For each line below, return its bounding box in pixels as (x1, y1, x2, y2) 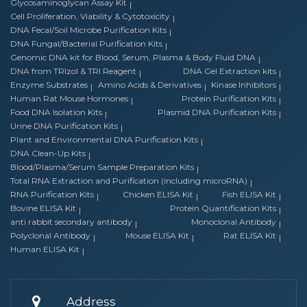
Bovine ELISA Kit (10, 203, 76, 214)
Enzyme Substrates (10, 79, 88, 90)
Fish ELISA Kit (222, 189, 276, 200)
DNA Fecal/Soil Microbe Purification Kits (10, 25, 167, 36)
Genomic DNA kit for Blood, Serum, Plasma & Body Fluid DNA (10, 52, 256, 63)
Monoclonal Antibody (191, 217, 276, 228)
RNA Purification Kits (10, 189, 94, 200)
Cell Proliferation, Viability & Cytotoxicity (10, 11, 170, 22)
